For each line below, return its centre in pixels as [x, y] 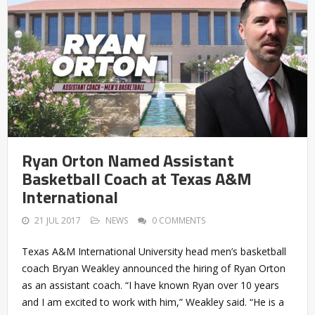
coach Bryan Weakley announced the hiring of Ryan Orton [154, 269]
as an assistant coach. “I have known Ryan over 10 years [150, 285]
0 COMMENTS [179, 221]
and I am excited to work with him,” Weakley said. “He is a [153, 302]
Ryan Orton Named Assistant [128, 161]
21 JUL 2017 [58, 221]
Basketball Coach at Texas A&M [137, 179]
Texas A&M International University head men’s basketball [154, 252]
